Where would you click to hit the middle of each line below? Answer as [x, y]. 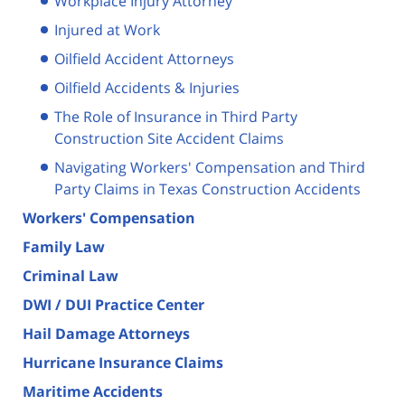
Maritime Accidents [93, 392]
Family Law [64, 247]
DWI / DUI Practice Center [113, 305]
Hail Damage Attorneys [106, 334]
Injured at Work [107, 30]
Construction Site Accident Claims [169, 139]
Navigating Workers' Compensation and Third [210, 168]
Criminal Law [71, 276]
